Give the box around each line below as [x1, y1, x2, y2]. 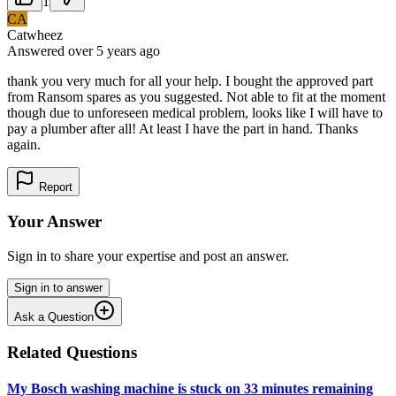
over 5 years [68, 42, 136, 58]
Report [35, 179, 72, 194]
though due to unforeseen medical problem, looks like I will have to [7, 104, 383, 120]
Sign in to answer [14, 281, 103, 295]
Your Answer [7, 212, 102, 232]
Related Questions [7, 342, 137, 362]
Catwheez [7, 27, 63, 42]
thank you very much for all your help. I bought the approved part [7, 72, 373, 88]
